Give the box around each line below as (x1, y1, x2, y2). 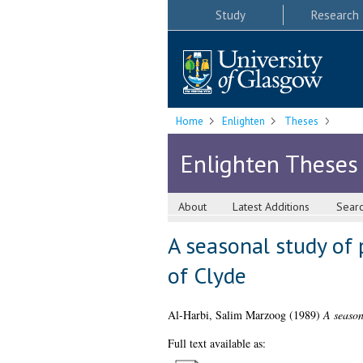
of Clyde (167, 260, 246, 291)
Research (310, 6, 359, 23)
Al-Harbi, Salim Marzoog (167, 307, 286, 323)
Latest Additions (233, 199, 310, 215)
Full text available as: (167, 335, 266, 352)
